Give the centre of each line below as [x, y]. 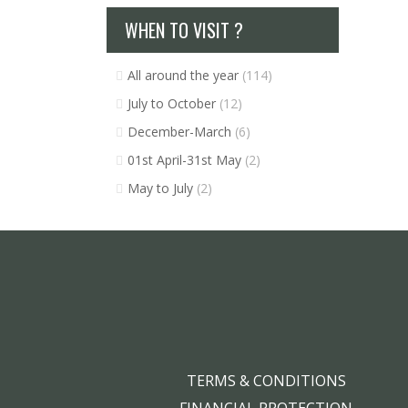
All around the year [185, 76]
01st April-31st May [186, 160]
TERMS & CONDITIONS [266, 381]
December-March [181, 132]
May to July [162, 189]
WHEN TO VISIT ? [184, 31]
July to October [173, 104]
